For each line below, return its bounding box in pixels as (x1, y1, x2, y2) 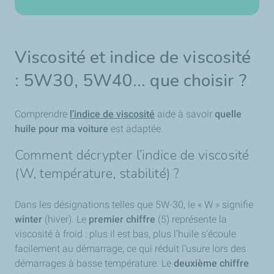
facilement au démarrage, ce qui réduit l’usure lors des (15, 243, 246, 254)
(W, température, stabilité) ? (15, 165, 179, 183)
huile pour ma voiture (15, 123, 108, 135)
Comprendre (15, 108, 70, 120)
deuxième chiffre (174, 257, 249, 269)
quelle (215, 108, 242, 120)
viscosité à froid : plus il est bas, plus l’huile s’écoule (15, 228, 236, 240)
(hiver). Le (45, 213, 89, 225)
